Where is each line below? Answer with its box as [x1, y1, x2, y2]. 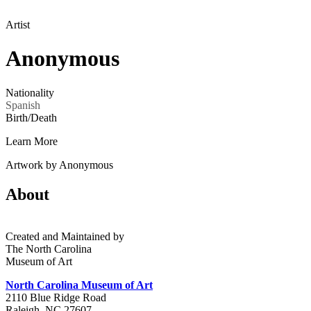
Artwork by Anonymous [6, 158, 113, 171]
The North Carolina [6, 242, 92, 255]
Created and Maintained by [6, 230, 124, 242]
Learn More [6, 135, 58, 147]
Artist [6, 19, 30, 31]
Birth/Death [6, 111, 57, 124]
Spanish [6, 99, 40, 111]
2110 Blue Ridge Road [6, 291, 106, 303]
